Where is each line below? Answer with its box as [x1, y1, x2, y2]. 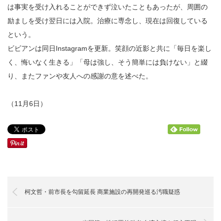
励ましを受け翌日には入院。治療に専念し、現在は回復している [7, 16, 208, 25]
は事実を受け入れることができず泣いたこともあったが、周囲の [7, 2, 208, 11]
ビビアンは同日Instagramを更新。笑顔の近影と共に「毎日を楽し [7, 44, 212, 52]
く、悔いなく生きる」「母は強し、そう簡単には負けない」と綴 [7, 58, 208, 66]
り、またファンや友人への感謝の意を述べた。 [7, 72, 152, 80]
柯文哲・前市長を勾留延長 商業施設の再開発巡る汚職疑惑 [25, 188, 180, 195]
